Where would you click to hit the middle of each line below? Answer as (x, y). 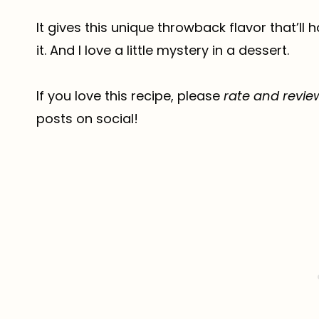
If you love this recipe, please (130, 96)
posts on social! (87, 119)
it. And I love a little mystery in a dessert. (163, 51)
